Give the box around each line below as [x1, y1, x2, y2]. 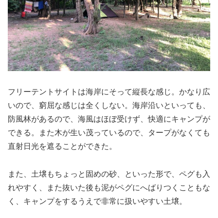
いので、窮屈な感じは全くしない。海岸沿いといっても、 [8, 101, 210, 109]
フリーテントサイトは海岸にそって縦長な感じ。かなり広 [8, 87, 210, 96]
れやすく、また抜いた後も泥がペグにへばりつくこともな [8, 183, 210, 192]
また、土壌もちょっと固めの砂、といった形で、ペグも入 [8, 169, 210, 178]
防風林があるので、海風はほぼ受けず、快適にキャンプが [8, 114, 210, 123]
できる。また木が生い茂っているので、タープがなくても [8, 128, 210, 137]
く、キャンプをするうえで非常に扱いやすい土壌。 [8, 197, 187, 205]
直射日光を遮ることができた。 [8, 142, 117, 150]
